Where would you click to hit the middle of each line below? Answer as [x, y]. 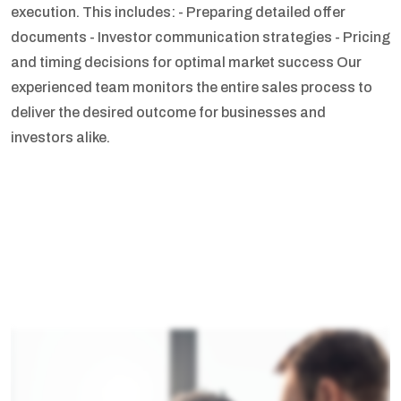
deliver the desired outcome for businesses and [168, 112]
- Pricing [363, 37]
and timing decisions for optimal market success [174, 62]
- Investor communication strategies [212, 37]
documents [50, 37]
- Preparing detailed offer [262, 12]
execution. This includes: [94, 12]
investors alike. [60, 137]
